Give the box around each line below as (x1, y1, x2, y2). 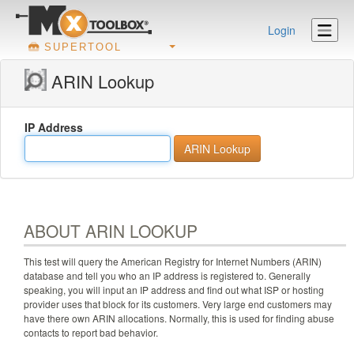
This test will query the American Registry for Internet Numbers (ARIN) (24, 254, 322, 269)
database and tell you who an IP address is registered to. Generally (24, 269, 311, 283)
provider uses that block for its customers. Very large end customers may (24, 297, 332, 311)
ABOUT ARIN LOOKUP (24, 219, 198, 243)
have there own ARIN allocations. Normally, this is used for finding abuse (24, 311, 334, 326)
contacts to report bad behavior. (24, 326, 158, 340)
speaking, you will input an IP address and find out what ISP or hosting (24, 283, 324, 297)
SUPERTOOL (44, 40, 122, 53)
